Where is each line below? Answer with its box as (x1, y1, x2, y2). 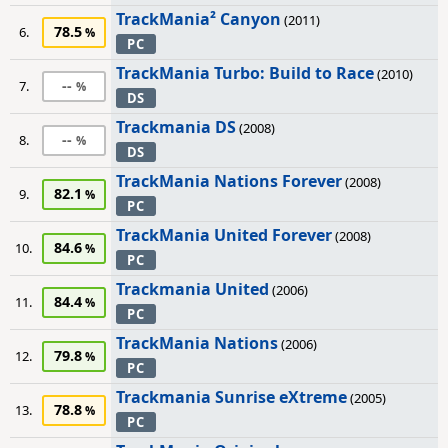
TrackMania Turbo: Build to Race (116, 62, 374, 84)
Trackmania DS (116, 116, 236, 138)
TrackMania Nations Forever (116, 170, 342, 192)
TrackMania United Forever (116, 224, 332, 246)
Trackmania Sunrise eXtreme (116, 386, 347, 408)
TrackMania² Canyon (116, 8, 281, 30)
